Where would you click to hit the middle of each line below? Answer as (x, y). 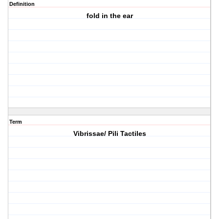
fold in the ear (109, 16)
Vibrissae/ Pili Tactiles (109, 134)
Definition (22, 4)
